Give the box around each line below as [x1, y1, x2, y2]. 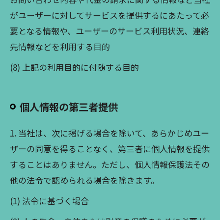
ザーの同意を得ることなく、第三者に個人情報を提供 [10, 142, 210, 155]
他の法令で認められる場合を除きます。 [10, 174, 159, 186]
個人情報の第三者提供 [20, 99, 118, 114]
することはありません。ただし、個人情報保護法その [10, 158, 210, 170]
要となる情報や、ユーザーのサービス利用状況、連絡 [10, 25, 209, 37]
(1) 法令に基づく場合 [10, 194, 89, 207]
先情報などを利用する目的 [10, 40, 110, 53]
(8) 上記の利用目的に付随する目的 [10, 61, 139, 73]
